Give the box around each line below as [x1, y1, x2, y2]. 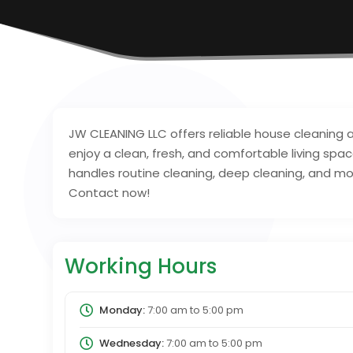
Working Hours [65, 252, 217, 281]
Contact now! [69, 184, 150, 202]
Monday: [98, 303, 145, 318]
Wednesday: [98, 335, 164, 351]
